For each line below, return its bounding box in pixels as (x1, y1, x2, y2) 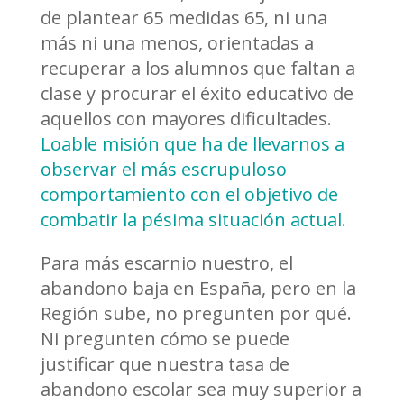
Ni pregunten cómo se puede (40, 326, 289, 352)
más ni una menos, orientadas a (40, 31, 314, 56)
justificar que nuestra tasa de (40, 352, 289, 377)
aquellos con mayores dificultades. (40, 106, 332, 132)
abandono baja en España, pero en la (40, 276, 356, 301)
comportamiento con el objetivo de (40, 182, 338, 207)
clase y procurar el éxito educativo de (40, 81, 353, 106)
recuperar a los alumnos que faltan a (40, 56, 355, 81)
